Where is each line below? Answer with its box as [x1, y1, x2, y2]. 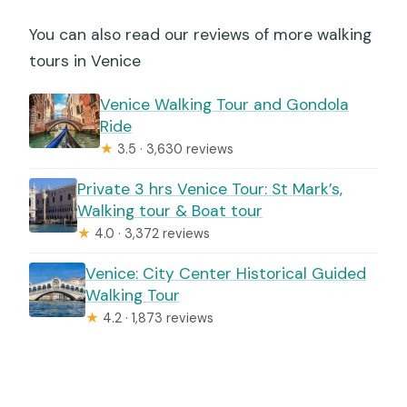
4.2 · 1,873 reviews [98, 310, 213, 327]
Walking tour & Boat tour [76, 201, 263, 222]
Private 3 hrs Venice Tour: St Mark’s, [76, 179, 342, 200]
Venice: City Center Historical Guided [84, 263, 366, 284]
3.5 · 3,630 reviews [114, 141, 234, 158]
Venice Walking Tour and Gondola [100, 94, 350, 115]
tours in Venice [29, 51, 142, 72]
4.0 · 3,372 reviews [90, 225, 210, 243]
